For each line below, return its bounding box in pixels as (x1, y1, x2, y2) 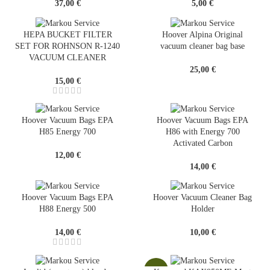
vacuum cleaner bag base (160, 41, 245, 51)
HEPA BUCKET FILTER (23, 30, 112, 39)
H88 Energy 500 (39, 204, 96, 214)
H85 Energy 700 (39, 127, 96, 136)
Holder (190, 204, 215, 214)
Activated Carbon (172, 138, 233, 148)
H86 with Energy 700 (165, 127, 240, 136)
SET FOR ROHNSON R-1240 (15, 41, 120, 51)
